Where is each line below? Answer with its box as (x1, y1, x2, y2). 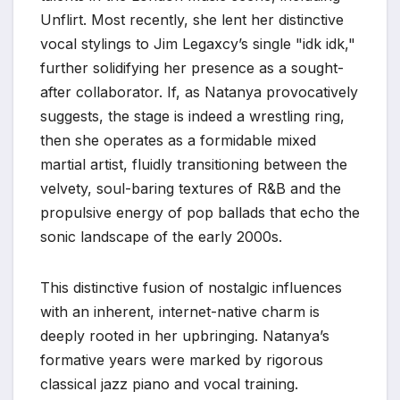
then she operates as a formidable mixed (40, 130, 316, 149)
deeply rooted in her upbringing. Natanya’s (40, 326, 329, 345)
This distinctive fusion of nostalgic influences (40, 278, 342, 296)
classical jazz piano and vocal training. (40, 374, 298, 393)
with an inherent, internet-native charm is (40, 302, 320, 321)
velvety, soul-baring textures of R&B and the (40, 179, 341, 197)
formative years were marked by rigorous (40, 350, 323, 369)
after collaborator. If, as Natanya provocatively (40, 82, 358, 101)
